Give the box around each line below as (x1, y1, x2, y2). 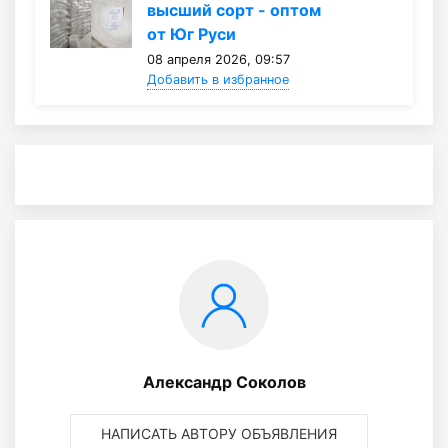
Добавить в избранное (146, 72, 289, 88)
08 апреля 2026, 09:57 (146, 52, 290, 68)
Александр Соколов (142, 372, 306, 393)
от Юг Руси (146, 24, 236, 45)
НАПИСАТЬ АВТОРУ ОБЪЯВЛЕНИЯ (101, 425, 337, 443)
